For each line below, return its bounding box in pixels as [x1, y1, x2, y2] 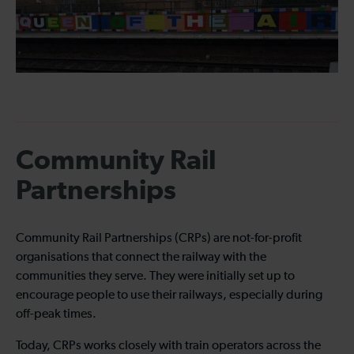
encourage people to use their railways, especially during [16, 289, 322, 303]
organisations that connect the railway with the [16, 251, 266, 265]
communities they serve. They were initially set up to [16, 270, 295, 284]
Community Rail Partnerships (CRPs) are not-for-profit [16, 232, 302, 246]
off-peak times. [16, 308, 96, 322]
